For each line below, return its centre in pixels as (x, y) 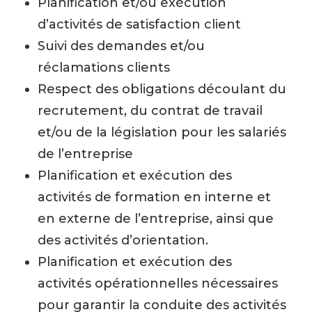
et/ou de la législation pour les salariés (162, 132)
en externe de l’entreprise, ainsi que (156, 219)
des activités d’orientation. (123, 240)
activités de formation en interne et (154, 197)
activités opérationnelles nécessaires (158, 283)
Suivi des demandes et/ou (121, 46)
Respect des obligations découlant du (162, 89)
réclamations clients (104, 68)
